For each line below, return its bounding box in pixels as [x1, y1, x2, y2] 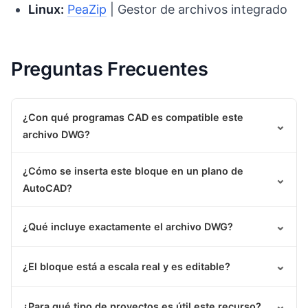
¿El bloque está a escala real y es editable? [23, 260, 230, 272]
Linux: [28, 1, 65, 16]
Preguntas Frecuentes [11, 58, 208, 81]
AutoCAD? [23, 181, 72, 194]
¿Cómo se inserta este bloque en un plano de [23, 164, 243, 177]
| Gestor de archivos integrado [107, 1, 288, 16]
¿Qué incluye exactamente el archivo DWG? [23, 220, 233, 232]
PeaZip [67, 1, 107, 16]
